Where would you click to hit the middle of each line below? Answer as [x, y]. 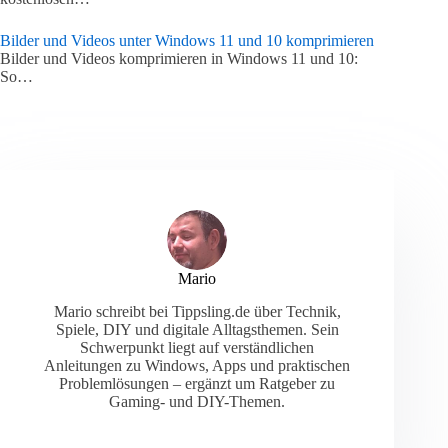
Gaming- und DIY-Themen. [197, 402]
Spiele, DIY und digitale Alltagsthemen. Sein [197, 330]
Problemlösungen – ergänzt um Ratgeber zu [197, 384]
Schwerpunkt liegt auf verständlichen [197, 348]
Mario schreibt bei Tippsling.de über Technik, [197, 312]
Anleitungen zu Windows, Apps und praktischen [197, 366]
